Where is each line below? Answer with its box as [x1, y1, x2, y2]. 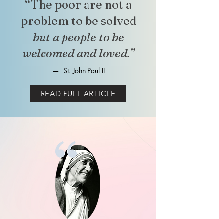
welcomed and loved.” [22, 46, 134, 60]
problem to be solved [21, 14, 136, 28]
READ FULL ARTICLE [40, 89, 116, 98]
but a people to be [33, 30, 124, 44]
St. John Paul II [63, 66, 105, 75]
